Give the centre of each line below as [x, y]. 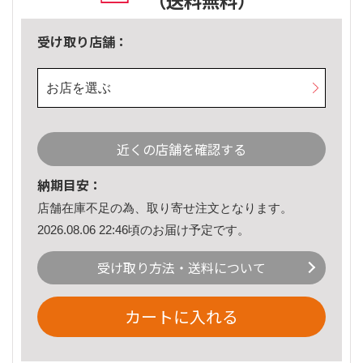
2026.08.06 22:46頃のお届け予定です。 [143, 229]
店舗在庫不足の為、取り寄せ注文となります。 [165, 208]
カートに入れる [181, 317]
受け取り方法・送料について [181, 268]
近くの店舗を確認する [181, 149]
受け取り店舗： [83, 42]
